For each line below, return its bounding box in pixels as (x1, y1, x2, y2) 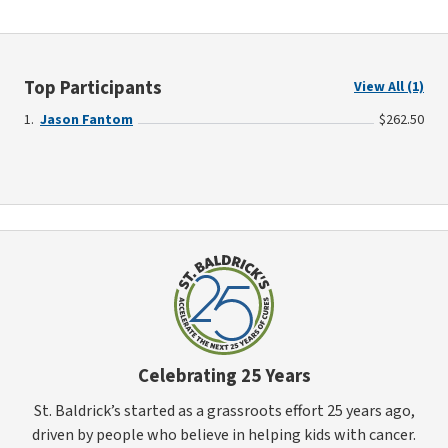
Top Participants (24, 75, 162, 101)
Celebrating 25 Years (137, 363, 311, 389)
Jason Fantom (40, 110, 133, 131)
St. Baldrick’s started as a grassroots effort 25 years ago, (33, 400, 415, 423)
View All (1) (354, 77, 424, 97)
